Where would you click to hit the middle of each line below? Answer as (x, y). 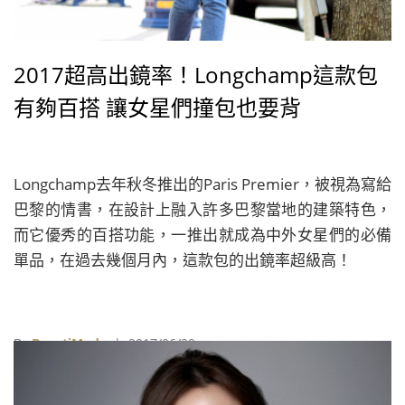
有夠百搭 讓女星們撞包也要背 (157, 107)
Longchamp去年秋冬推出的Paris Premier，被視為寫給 (202, 184)
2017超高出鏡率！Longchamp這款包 (196, 75)
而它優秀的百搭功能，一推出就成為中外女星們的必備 (202, 235)
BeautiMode (69, 343)
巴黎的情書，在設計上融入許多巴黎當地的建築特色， (202, 209)
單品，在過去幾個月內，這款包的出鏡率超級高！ (183, 260)
